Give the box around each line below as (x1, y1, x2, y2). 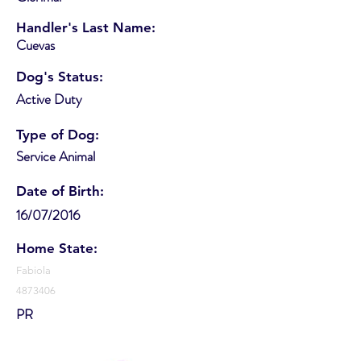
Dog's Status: (16, 68, 103, 85)
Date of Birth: (16, 182, 104, 199)
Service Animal (16, 146, 95, 166)
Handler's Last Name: (16, 19, 156, 35)
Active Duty (16, 89, 82, 109)
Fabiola (16, 263, 51, 276)
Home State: (16, 239, 98, 256)
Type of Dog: (16, 126, 99, 143)
